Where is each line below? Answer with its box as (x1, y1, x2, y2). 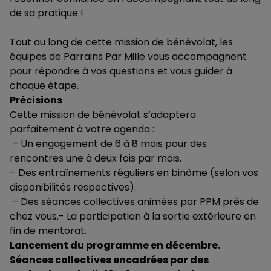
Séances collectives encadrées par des (10, 253, 209, 267)
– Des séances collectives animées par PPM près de (10, 195, 259, 209)
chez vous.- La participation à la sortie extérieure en (10, 209, 256, 223)
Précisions (10, 93, 62, 107)
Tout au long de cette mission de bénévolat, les (10, 35, 233, 49)
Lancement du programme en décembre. (10, 238, 220, 252)
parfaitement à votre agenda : (10, 122, 154, 136)
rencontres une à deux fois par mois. (10, 151, 184, 165)
